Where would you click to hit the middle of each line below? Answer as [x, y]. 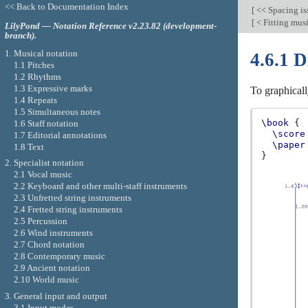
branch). [20, 35]
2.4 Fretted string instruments [68, 210]
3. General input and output [56, 296]
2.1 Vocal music [43, 175]
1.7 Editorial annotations [60, 135]
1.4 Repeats [35, 100]
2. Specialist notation [44, 163]
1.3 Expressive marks [53, 88]
